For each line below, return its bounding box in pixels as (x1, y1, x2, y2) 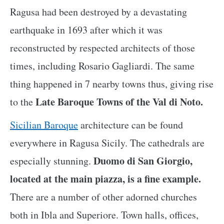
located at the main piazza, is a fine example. (10, 171, 201, 186)
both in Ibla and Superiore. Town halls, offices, (10, 207, 198, 221)
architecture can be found (78, 117, 183, 131)
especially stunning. (10, 153, 93, 167)
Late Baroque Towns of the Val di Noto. (35, 94, 203, 109)
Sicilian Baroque (10, 117, 78, 131)
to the (10, 94, 35, 108)
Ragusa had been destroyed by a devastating (10, 4, 187, 18)
